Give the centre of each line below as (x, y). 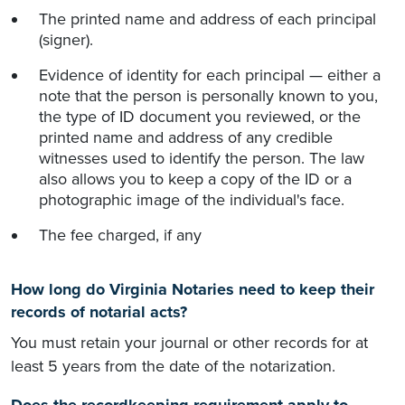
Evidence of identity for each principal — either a (210, 75)
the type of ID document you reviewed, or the (200, 117)
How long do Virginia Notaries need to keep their (193, 290)
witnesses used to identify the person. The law (202, 159)
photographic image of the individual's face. (192, 200)
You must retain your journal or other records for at (189, 343)
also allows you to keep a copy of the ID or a (195, 179)
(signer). (66, 40)
